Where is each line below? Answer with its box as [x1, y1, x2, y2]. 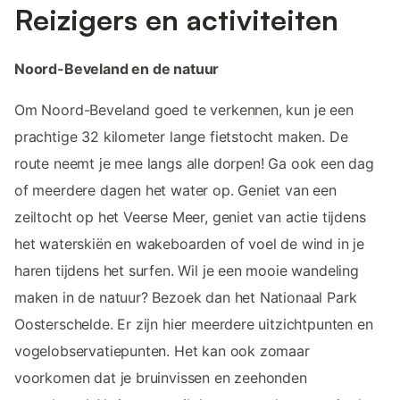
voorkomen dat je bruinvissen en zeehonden [14, 369, 307, 387]
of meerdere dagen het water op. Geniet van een [14, 181, 337, 200]
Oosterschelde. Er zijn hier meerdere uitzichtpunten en [14, 315, 373, 334]
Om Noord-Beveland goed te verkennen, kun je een [14, 101, 354, 120]
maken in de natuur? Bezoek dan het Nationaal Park [14, 288, 357, 307]
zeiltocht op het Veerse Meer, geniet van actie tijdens [14, 208, 366, 227]
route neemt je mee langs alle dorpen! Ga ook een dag [14, 154, 374, 173]
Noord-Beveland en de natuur [14, 60, 220, 79]
